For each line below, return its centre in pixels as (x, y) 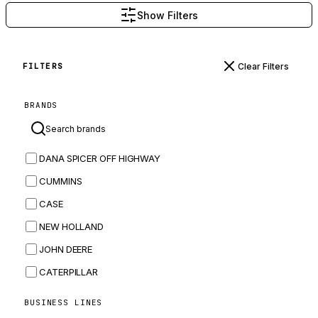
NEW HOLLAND (72, 226)
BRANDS (41, 105)
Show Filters (168, 15)
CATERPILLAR (69, 272)
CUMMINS (61, 181)
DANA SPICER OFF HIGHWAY (100, 158)
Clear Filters (263, 66)
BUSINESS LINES (64, 302)
